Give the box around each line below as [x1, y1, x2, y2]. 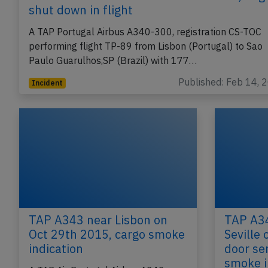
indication [29, 240, 83, 257]
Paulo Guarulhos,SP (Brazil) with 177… [29, 54, 197, 67]
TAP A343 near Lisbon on [29, 212, 167, 229]
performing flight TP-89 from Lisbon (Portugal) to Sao [29, 40, 263, 53]
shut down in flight [29, 2, 133, 19]
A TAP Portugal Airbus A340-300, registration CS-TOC [29, 26, 261, 38]
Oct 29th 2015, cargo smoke [29, 226, 185, 243]
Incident [31, 78, 63, 88]
